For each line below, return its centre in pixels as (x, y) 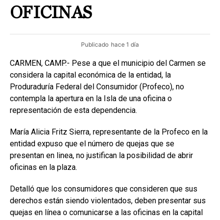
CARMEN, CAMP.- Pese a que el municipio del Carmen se (108, 63)
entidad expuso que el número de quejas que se (92, 144)
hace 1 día (125, 45)
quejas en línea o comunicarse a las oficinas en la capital (107, 213)
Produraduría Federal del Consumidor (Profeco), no (97, 87)
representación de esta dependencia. (73, 110)
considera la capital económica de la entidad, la (90, 75)
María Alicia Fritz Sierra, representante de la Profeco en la (109, 132)
